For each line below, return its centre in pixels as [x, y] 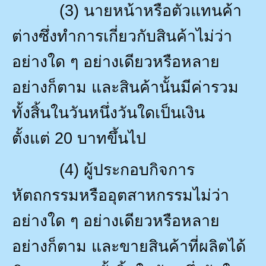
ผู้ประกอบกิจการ [139, 170]
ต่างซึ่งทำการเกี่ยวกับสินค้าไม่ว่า [122, 36]
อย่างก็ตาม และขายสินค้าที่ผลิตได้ [129, 246]
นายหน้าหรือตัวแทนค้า [163, 10]
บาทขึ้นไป [112, 138]
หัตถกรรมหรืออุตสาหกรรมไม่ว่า [121, 195]
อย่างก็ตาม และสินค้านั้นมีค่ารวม [125, 87]
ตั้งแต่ [31, 138]
